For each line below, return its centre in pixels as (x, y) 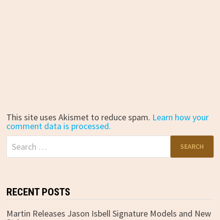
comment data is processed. (58, 126)
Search (18, 139)
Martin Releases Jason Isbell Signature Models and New (109, 213)
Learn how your (180, 117)
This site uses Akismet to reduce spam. (79, 117)
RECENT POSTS (38, 192)
